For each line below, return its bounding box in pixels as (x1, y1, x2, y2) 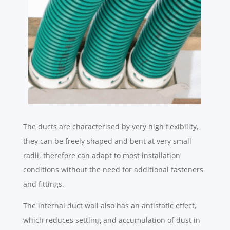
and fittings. (23, 179, 64, 189)
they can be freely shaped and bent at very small (23, 136, 191, 146)
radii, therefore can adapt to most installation (23, 150, 180, 161)
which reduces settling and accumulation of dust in (23, 215, 200, 225)
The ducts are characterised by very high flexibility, (23, 122, 199, 132)
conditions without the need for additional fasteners (23, 165, 203, 175)
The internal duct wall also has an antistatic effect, (23, 201, 197, 211)
